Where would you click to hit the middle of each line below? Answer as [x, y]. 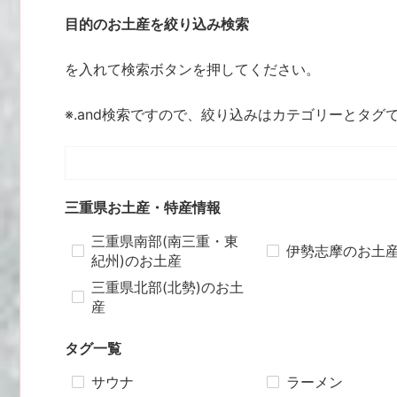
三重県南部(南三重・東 [165, 241]
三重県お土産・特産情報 [143, 207]
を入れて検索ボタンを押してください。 [192, 69]
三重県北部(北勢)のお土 [167, 287]
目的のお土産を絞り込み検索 [157, 23]
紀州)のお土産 [136, 260]
